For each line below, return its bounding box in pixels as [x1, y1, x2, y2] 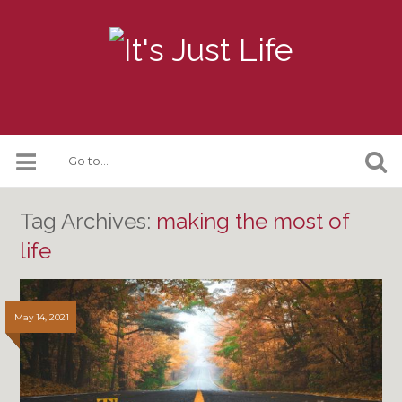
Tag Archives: [20, 208, 157, 234]
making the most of [156, 208, 350, 234]
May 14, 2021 [14, 311, 70, 323]
